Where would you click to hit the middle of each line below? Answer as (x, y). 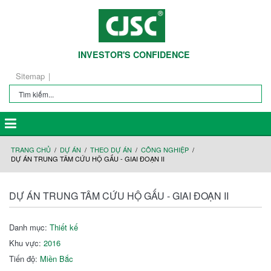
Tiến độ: (24, 259)
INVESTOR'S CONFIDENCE (134, 54)
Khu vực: (26, 243)
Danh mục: (29, 227)
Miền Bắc (57, 259)
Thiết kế (64, 227)
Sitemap (30, 76)
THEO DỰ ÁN (111, 149)
